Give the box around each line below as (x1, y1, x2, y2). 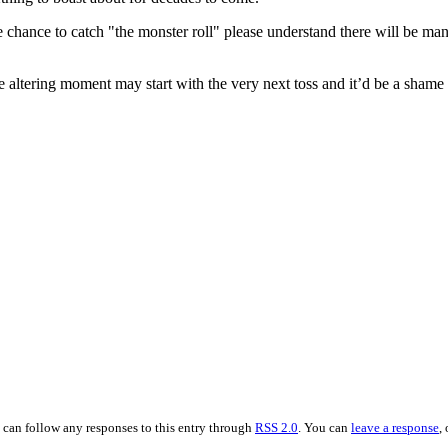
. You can (298, 419, 351, 435)
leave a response (351, 419, 439, 435)
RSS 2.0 (255, 419, 298, 435)
